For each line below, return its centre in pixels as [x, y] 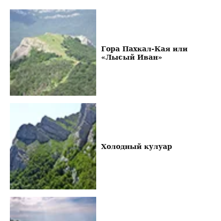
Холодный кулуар [136, 147]
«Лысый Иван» [131, 57]
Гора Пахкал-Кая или [144, 48]
